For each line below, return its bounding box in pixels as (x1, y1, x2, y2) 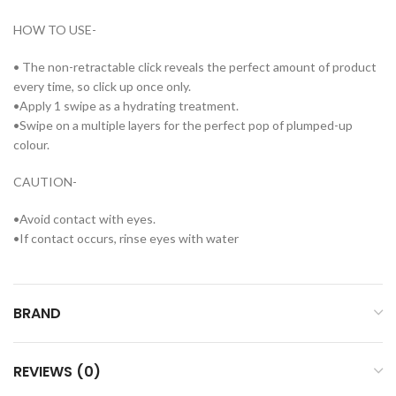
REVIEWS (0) (13, 361, 101, 382)
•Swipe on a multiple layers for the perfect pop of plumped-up (13, 117, 353, 133)
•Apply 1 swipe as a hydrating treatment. (13, 97, 239, 113)
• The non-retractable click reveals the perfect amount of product (13, 58, 377, 74)
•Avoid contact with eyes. (13, 210, 156, 226)
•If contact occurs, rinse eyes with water (13, 230, 239, 246)
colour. (13, 136, 49, 152)
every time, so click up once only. (13, 78, 191, 94)
